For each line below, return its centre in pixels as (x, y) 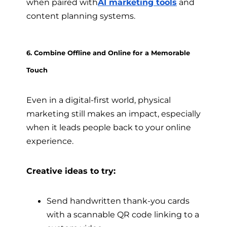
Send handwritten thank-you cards (118, 201)
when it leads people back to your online (109, 127)
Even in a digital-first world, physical (99, 100)
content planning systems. (81, 16)
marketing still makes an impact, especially (113, 113)
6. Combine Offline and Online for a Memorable (108, 52)
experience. (50, 141)
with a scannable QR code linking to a (123, 215)
